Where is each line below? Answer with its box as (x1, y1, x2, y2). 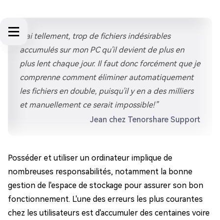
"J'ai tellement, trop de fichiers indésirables (20, 31, 170, 41)
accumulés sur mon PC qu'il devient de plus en (20, 45, 184, 55)
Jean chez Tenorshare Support (90, 115, 200, 124)
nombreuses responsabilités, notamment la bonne (8, 167, 192, 176)
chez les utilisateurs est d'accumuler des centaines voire (8, 208, 210, 218)
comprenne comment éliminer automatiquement (20, 73, 193, 82)
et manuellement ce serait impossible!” (20, 100, 159, 110)
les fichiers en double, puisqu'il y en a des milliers (20, 86, 193, 96)
